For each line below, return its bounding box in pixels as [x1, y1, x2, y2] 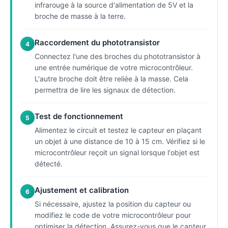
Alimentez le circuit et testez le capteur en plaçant [35, 126, 202, 134]
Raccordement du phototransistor [35, 38, 160, 47]
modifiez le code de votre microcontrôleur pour [35, 211, 191, 219]
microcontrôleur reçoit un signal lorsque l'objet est [35, 148, 199, 157]
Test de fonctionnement [35, 111, 123, 121]
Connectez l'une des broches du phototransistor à [35, 52, 201, 61]
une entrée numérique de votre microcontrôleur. [35, 63, 193, 72]
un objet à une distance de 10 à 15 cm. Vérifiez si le [35, 137, 205, 146]
